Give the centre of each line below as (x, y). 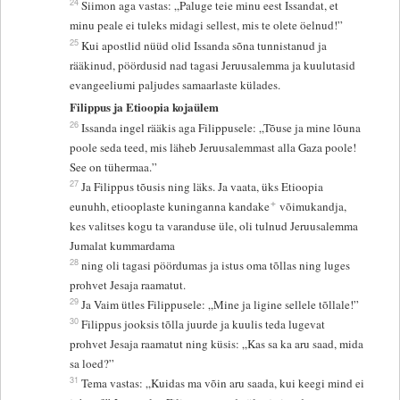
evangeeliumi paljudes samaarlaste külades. (175, 85)
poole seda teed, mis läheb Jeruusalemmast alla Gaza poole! (213, 148)
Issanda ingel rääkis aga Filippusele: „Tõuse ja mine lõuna (221, 128)
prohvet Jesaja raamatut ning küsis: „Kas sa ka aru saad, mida (217, 344)
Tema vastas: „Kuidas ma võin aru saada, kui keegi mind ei (223, 383)
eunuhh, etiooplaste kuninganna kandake (170, 207)
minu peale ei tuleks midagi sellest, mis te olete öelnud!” (207, 25)
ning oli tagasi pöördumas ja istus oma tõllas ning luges (216, 266)
